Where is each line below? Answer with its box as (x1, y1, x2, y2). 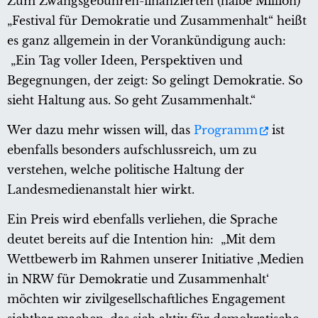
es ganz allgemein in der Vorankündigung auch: (7, 33, 286, 48)
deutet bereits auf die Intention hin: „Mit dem (7, 231, 275, 246)
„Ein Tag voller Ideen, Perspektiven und (7, 53, 243, 67)
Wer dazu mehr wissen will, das (7, 122, 194, 137)
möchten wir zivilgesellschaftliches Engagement (7, 291, 285, 306)
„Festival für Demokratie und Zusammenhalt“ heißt (7, 13, 307, 28)
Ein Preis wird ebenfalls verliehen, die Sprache (7, 212, 278, 226)
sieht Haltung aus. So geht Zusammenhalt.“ (7, 92, 256, 107)
